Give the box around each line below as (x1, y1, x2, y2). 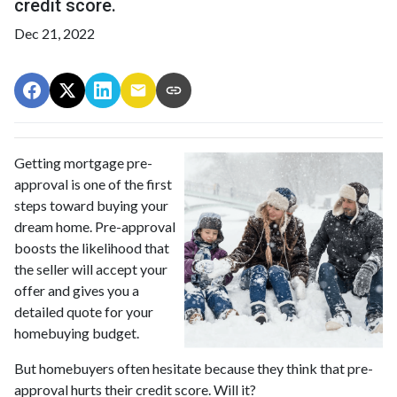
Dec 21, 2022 (14, 24, 95, 42)
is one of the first (71, 175, 172, 192)
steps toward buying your (14, 196, 168, 214)
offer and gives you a (14, 281, 139, 299)
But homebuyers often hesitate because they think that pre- (14, 359, 373, 377)
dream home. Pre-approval (14, 217, 175, 235)
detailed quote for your (14, 302, 153, 320)
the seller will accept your (14, 260, 167, 277)
